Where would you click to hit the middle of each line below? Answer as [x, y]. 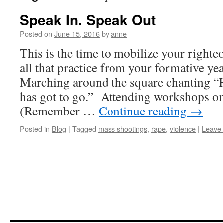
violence [183, 129]
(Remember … [59, 111]
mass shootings [123, 129]
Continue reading [144, 111]
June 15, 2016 [77, 34]
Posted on [36, 34]
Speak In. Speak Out [88, 20]
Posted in [35, 129]
